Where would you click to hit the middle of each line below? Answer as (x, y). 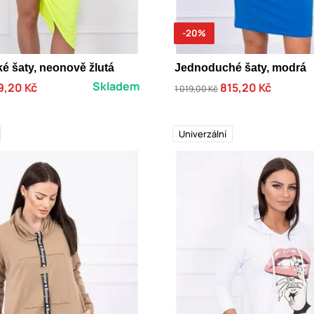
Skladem (116, 86)
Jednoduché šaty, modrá (240, 67)
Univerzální (203, 134)
